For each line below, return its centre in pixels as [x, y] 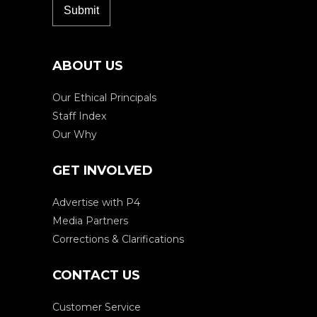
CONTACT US [96, 276]
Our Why [75, 135]
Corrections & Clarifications [118, 240]
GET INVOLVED [103, 171]
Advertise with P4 [96, 203]
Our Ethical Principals [104, 98]
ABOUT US [88, 66]
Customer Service [97, 307]
